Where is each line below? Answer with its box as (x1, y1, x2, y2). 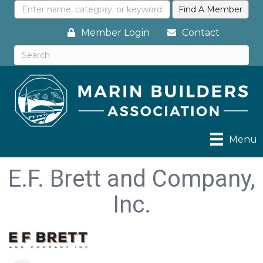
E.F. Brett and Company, (8, 165, 255, 193)
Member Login (81, 27, 150, 38)
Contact (182, 27, 220, 38)
